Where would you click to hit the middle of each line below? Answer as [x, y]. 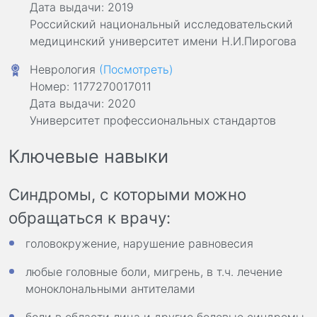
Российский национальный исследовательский [161, 24]
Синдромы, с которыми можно [127, 195]
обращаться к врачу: [90, 218]
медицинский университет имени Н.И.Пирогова [163, 41]
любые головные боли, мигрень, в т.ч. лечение [154, 272]
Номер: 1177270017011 [91, 86]
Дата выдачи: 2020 [83, 103]
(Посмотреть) [136, 69]
